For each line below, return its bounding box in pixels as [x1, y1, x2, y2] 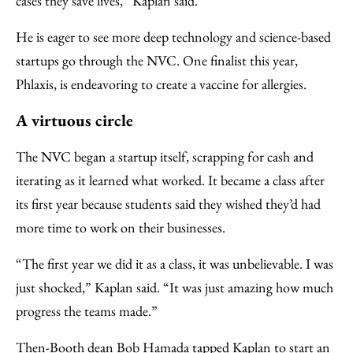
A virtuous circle [16, 109, 133, 131]
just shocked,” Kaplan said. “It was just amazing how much [16, 277, 333, 296]
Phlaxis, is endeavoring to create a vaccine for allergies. [16, 74, 307, 93]
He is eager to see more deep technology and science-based [16, 27, 331, 46]
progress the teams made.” [16, 301, 158, 320]
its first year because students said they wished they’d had [16, 194, 321, 213]
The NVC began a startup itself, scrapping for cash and [16, 147, 314, 165]
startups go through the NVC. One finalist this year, [16, 50, 298, 69]
